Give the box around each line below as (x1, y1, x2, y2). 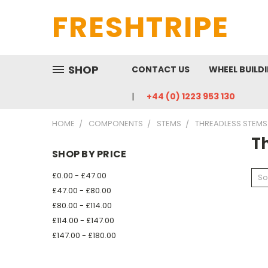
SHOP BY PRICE (52, 147, 127, 161)
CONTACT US (132, 63, 190, 75)
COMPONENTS (89, 118, 143, 129)
